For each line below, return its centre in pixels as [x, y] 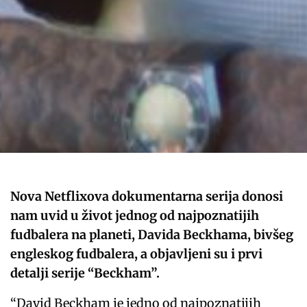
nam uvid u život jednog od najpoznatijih [135, 215]
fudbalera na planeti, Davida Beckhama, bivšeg [152, 234]
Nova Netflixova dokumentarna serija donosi [147, 196]
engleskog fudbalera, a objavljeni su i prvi [137, 254]
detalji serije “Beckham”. [85, 273]
